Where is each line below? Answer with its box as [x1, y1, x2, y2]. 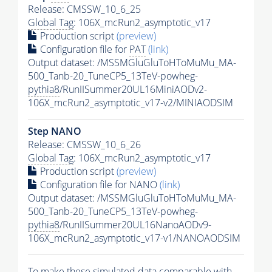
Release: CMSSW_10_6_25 [28, 2, 141, 16]
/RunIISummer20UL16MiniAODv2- [59, 83, 207, 97]
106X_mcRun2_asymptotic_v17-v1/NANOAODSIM [28, 231, 240, 245]
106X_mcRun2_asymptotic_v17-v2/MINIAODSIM [28, 96, 233, 110]
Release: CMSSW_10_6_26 [28, 138, 141, 152]
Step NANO [28, 124, 81, 138]
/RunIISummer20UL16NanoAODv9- [59, 218, 211, 232]
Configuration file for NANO [38, 178, 160, 192]
